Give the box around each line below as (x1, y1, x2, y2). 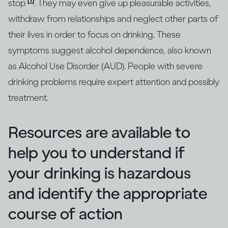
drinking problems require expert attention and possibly (8, 76, 219, 88)
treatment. (8, 92, 48, 103)
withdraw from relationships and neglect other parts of (8, 13, 218, 24)
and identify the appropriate (8, 183, 207, 203)
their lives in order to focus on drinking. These (8, 28, 181, 40)
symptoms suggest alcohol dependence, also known (8, 44, 211, 56)
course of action (8, 204, 123, 223)
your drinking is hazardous (8, 163, 191, 183)
